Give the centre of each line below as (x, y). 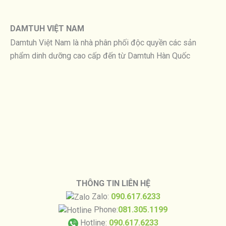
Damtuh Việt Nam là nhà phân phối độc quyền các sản (103, 42)
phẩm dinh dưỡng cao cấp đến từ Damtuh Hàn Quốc (100, 55)
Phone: (105, 209)
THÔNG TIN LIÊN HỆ (113, 183)
